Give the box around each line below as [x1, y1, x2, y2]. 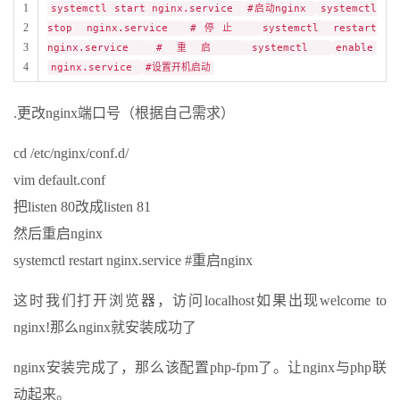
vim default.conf [13, 172, 105, 188]
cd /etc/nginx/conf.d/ [13, 146, 129, 162]
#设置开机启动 [146, 62, 211, 74]
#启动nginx [247, 3, 314, 15]
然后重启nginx [13, 226, 103, 242]
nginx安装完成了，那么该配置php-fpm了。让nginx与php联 [13, 360, 387, 376]
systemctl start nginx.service [51, 3, 241, 15]
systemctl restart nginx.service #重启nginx [13, 253, 253, 269]
